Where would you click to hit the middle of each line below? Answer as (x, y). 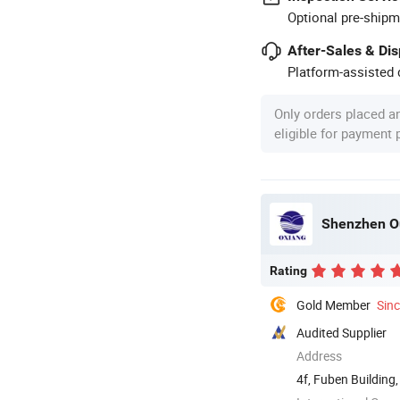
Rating (288, 270)
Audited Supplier (342, 332)
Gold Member (333, 304)
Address (319, 355)
